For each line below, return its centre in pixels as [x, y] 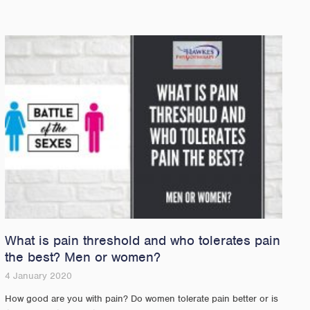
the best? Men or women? [82, 257]
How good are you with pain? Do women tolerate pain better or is [141, 299]
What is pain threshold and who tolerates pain [142, 241]
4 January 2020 [38, 276]
